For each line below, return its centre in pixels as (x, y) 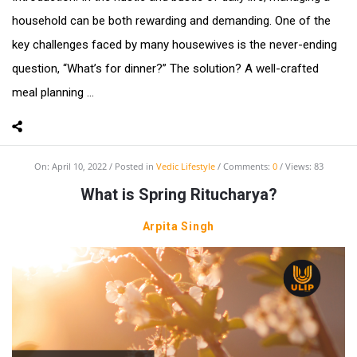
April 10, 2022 (79, 167)
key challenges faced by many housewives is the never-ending (175, 45)
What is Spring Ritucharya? (178, 195)
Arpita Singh (178, 227)
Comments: (247, 167)
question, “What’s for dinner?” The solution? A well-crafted (165, 69)
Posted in (135, 167)
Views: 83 (304, 167)
